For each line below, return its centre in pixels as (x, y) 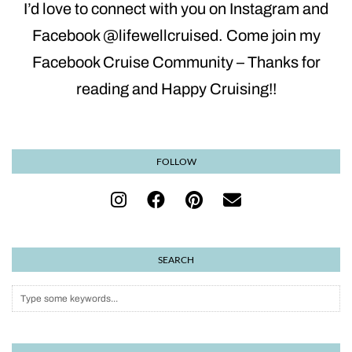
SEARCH (176, 260)
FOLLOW (176, 162)
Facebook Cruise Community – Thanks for (176, 62)
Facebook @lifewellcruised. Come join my (176, 36)
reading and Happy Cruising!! (176, 89)
